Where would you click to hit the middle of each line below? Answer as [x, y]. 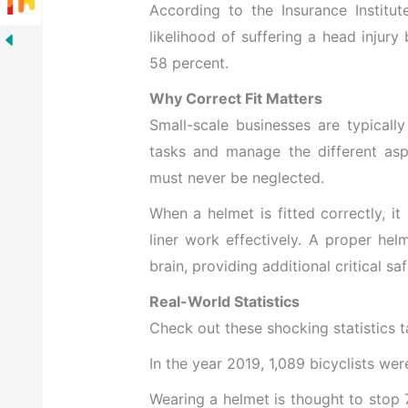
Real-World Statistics [224, 302]
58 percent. [189, 63]
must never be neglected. [236, 178]
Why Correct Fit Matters [235, 99]
